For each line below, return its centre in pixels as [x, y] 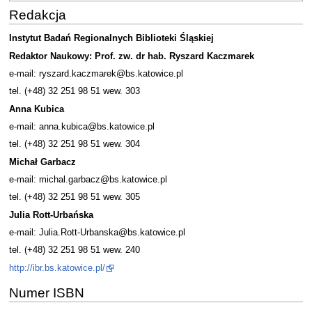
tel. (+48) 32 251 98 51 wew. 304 [74, 145]
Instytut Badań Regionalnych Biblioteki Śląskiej [111, 39]
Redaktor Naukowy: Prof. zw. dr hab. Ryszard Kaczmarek [131, 56]
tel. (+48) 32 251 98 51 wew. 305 [74, 197]
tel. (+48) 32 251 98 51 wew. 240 [74, 250]
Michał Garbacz [42, 162]
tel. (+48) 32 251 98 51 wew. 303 [74, 92]
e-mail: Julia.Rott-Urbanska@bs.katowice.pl [97, 233]
